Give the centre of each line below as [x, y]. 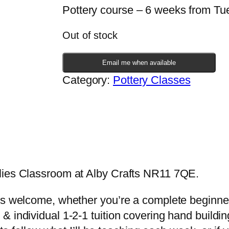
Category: [88, 80]
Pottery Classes [152, 80]
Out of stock [90, 36]
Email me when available [139, 63]
